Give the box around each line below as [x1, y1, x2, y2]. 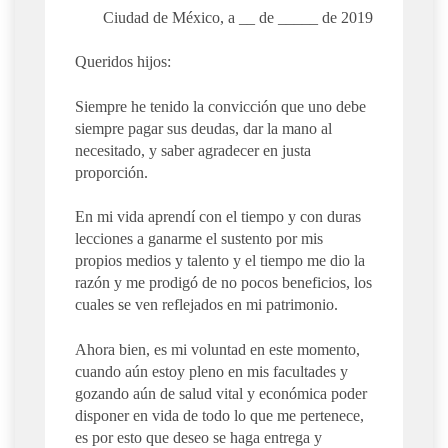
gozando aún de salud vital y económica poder [75, 384, 367, 402]
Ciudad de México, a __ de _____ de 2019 [103, 8, 373, 26]
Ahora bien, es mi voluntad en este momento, [75, 340, 360, 358]
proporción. [75, 163, 148, 181]
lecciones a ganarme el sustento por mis [75, 230, 323, 248]
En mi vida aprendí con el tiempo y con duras [75, 208, 361, 226]
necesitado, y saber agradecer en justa [75, 141, 311, 159]
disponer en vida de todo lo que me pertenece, [75, 406, 364, 424]
